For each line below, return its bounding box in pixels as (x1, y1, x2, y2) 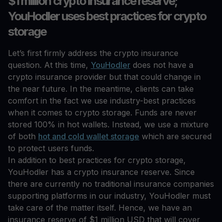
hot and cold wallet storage (38, 131, 139, 142)
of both (8, 131, 38, 142)
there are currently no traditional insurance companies (8, 179, 214, 189)
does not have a (130, 60, 193, 70)
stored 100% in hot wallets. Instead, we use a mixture (8, 119, 209, 130)
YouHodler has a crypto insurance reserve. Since (8, 167, 195, 177)
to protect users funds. (8, 143, 97, 154)
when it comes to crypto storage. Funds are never (8, 108, 197, 118)
